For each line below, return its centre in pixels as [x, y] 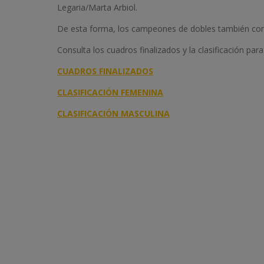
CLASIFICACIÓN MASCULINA [113, 113]
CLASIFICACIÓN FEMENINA [110, 92]
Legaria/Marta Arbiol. [97, 7]
